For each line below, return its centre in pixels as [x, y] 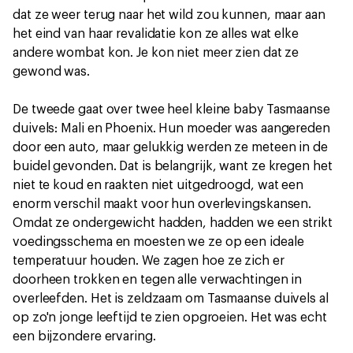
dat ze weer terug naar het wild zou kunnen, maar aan [169, 15]
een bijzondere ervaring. [84, 336]
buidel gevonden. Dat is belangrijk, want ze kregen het [173, 166]
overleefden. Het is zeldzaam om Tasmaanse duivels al [171, 299]
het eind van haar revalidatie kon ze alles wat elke [156, 34]
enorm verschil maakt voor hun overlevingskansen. [162, 204]
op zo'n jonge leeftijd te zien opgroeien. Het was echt [170, 318]
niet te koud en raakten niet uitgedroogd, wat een [158, 185]
